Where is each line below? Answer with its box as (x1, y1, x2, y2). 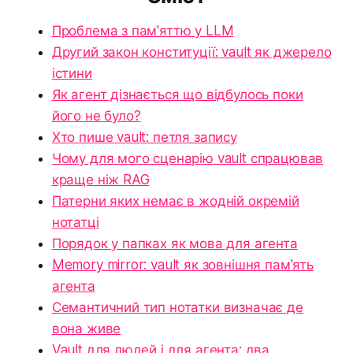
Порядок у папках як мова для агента (51, 236, 298, 252)
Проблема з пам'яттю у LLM (51, 23, 234, 39)
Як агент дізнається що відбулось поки (51, 87, 303, 103)
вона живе (51, 321, 121, 337)
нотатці (51, 214, 99, 231)
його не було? (51, 108, 141, 124)
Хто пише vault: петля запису (51, 129, 237, 146)
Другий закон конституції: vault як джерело (51, 44, 332, 61)
